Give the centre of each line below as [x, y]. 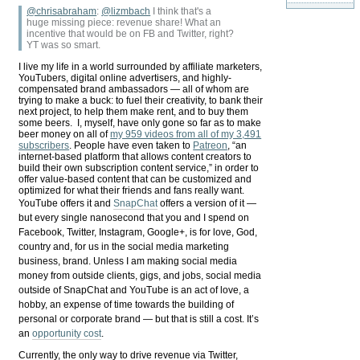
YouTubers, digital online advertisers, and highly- [125, 78]
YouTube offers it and [66, 203]
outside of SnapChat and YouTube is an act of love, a [134, 290]
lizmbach [131, 12]
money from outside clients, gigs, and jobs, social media [140, 275]
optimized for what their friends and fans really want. [132, 190]
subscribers [44, 145]
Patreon [211, 145]
